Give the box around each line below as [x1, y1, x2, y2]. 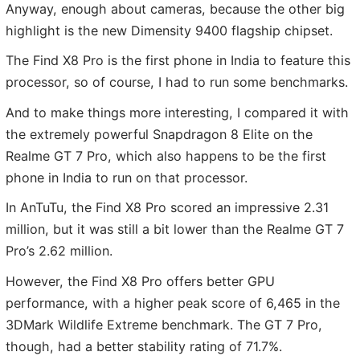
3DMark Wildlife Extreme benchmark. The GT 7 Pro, [6, 316, 322, 333]
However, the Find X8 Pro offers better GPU [6, 272, 275, 289]
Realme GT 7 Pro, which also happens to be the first [6, 147, 326, 164]
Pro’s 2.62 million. [6, 243, 112, 260]
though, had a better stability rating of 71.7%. [6, 337, 282, 354]
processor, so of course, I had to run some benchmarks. [6, 74, 348, 91]
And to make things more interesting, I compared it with [6, 104, 349, 121]
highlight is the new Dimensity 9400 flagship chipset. [6, 22, 333, 39]
